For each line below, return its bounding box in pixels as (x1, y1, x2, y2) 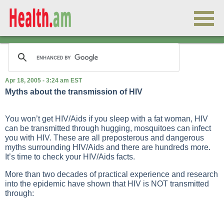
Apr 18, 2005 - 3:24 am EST (5, 77, 82, 84)
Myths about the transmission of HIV (5, 87, 142, 96)
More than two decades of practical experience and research (5, 170, 218, 178)
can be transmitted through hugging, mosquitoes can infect (5, 124, 211, 132)
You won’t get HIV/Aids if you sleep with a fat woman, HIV (5, 114, 208, 123)
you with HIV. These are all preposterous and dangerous (5, 133, 204, 142)
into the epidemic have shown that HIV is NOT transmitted (5, 179, 209, 188)
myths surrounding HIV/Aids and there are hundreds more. (5, 143, 210, 151)
